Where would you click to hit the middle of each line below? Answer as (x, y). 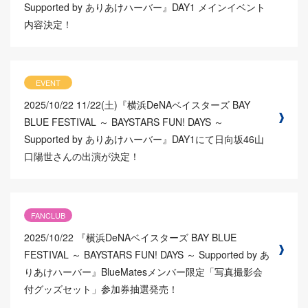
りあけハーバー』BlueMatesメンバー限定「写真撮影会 (143, 271)
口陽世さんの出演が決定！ (82, 156)
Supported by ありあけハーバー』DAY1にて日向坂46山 (144, 139)
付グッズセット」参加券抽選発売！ (101, 288)
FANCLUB (48, 215)
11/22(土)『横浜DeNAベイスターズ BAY (163, 105)
